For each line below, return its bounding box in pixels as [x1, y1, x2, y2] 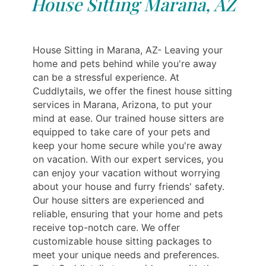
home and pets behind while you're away [33, 57, 217, 69]
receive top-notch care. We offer [33, 221, 180, 233]
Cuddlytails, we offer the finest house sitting [33, 84, 232, 97]
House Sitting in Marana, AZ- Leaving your [33, 43, 223, 56]
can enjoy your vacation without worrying [33, 166, 220, 179]
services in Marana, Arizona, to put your [33, 98, 212, 110]
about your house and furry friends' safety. [33, 180, 224, 192]
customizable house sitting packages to [33, 235, 212, 247]
